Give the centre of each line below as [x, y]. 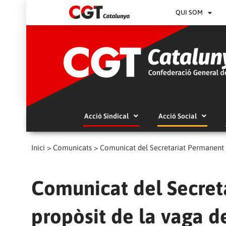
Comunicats [72, 148]
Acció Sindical [106, 116]
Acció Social [177, 116]
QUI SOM [189, 12]
